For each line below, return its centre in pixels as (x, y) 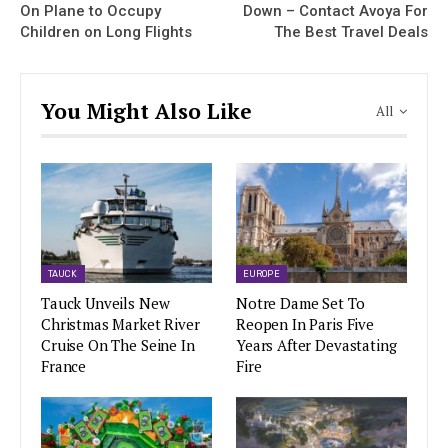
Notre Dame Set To (300, 302)
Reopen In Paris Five (305, 323)
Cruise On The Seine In (118, 344)
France (64, 365)
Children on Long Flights (106, 31)
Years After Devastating (316, 344)
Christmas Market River (120, 323)
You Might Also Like (146, 110)
